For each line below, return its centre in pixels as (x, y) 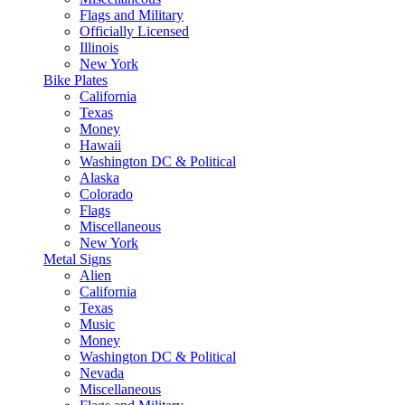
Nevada (102, 373)
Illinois (99, 47)
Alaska (99, 178)
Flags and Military (132, 15)
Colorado (106, 194)
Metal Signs (77, 259)
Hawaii (100, 145)
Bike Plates (75, 80)
